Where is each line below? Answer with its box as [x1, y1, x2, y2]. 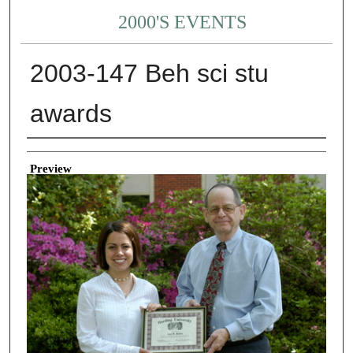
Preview [29, 162, 72, 175]
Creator [26, 143, 63, 157]
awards [29, 99, 112, 128]
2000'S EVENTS [118, 12, 247, 33]
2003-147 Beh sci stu [29, 59, 269, 88]
